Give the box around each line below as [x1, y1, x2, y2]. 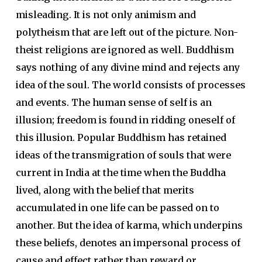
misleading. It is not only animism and [15, 9, 196, 20]
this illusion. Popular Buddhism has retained [15, 132, 226, 143]
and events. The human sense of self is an [15, 96, 212, 108]
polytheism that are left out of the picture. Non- [15, 26, 238, 38]
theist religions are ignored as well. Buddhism [15, 44, 234, 56]
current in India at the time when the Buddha [15, 167, 226, 178]
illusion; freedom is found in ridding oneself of [15, 114, 235, 126]
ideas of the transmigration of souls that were [15, 149, 231, 161]
